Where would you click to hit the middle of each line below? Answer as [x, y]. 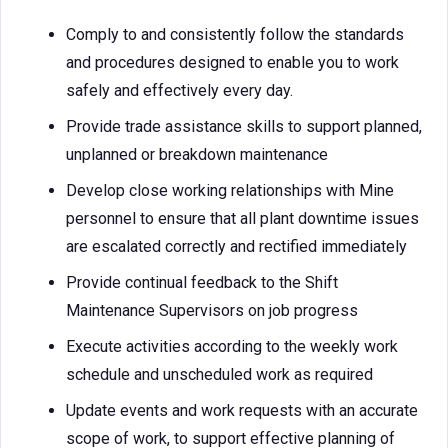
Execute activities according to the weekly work [232, 346]
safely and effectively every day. [179, 90]
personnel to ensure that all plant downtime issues [242, 218]
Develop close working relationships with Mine [230, 190]
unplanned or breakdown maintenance [197, 154]
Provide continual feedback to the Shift [202, 282]
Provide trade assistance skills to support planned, [244, 126]
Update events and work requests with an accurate [242, 410]
